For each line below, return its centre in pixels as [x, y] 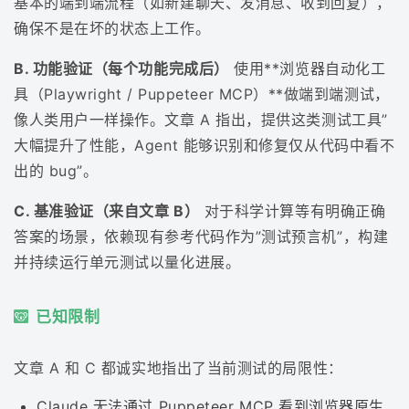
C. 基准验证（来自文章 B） [107, 210]
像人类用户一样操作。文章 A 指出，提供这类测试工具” [201, 119]
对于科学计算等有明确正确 [293, 210]
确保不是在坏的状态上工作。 [112, 28]
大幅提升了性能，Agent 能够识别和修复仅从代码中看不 [204, 145]
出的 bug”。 [56, 170]
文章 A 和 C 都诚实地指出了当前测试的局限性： [178, 368]
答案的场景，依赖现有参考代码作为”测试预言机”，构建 [201, 236]
